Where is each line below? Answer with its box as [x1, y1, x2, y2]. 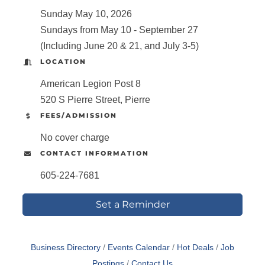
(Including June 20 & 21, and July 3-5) [40, 41, 199, 51]
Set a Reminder [95, 199, 170, 211]
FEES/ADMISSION [40, 111, 117, 120]
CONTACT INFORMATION [40, 149, 149, 158]
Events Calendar [108, 243, 170, 253]
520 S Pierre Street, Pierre [40, 95, 150, 105]
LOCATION [40, 57, 86, 66]
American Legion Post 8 [40, 79, 141, 89]
